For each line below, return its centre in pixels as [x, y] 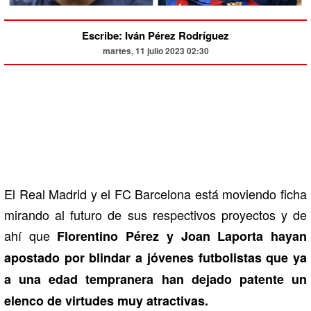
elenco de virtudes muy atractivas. [106, 300]
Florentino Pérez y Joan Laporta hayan [182, 236]
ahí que [31, 235]
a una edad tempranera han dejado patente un [155, 279]
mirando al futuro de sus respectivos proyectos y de [155, 214]
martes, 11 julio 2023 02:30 [155, 50]
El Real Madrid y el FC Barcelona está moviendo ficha [155, 193]
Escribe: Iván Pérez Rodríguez [155, 35]
